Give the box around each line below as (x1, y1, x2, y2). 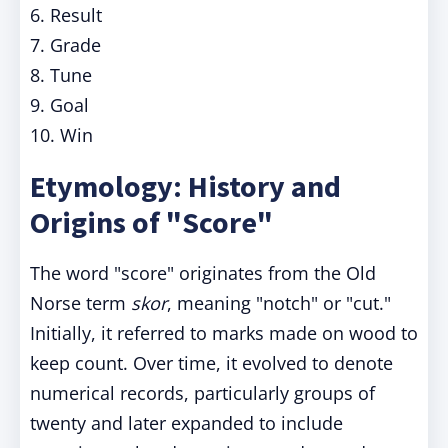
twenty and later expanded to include (30, 411, 343, 435)
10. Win (30, 123, 93, 147)
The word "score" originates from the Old (30, 261, 376, 285)
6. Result (30, 3, 102, 27)
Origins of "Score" (30, 203, 273, 241)
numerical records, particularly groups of (30, 381, 375, 405)
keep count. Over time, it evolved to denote (30, 351, 393, 375)
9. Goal (30, 93, 89, 117)
